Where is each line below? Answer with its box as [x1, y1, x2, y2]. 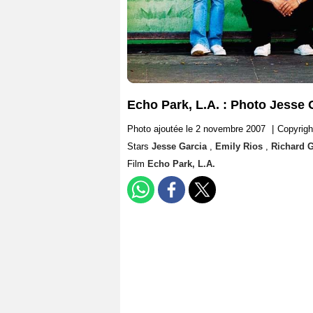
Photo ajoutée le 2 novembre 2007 [127, 124, 265, 135]
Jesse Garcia [152, 141, 210, 152]
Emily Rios [215, 141, 265, 152]
